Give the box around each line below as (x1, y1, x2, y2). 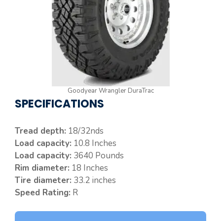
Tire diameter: (15, 174, 72, 186)
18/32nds (66, 125, 104, 137)
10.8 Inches (72, 137, 116, 149)
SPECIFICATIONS (15, 96, 104, 112)
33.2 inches (72, 174, 116, 186)
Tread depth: (15, 125, 66, 137)
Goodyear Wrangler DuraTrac (67, 86, 154, 96)
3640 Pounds (72, 149, 124, 161)
